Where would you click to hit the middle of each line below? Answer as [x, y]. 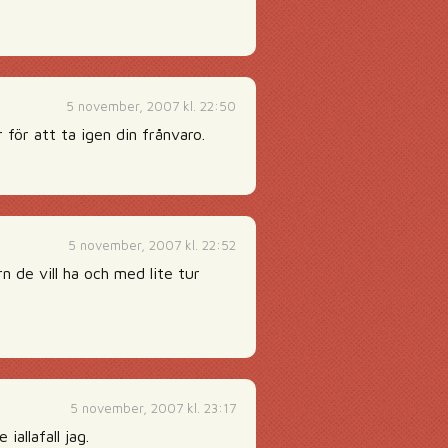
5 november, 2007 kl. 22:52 [152, 245]
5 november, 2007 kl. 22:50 [151, 106]
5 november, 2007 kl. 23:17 [153, 408]
